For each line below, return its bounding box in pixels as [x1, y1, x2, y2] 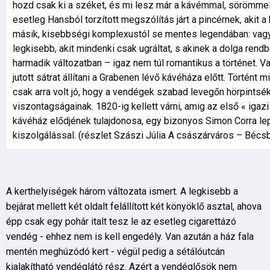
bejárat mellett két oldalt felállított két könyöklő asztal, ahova [6, 201, 262, 212]
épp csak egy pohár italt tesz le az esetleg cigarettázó [6, 216, 236, 227]
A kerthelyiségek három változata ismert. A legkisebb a [6, 186, 238, 197]
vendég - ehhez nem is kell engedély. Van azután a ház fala [6, 231, 254, 242]
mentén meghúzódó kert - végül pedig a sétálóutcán [6, 246, 225, 257]
